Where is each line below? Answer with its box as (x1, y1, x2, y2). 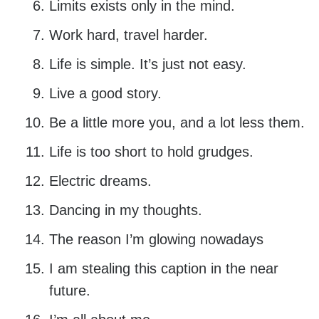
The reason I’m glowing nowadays (48, 231, 263, 248)
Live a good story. (48, 85, 162, 102)
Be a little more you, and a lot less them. (48, 115, 305, 131)
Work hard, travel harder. (48, 27, 208, 43)
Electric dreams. (48, 173, 152, 189)
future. (48, 283, 90, 299)
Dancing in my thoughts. (48, 202, 202, 219)
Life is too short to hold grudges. (48, 144, 253, 160)
